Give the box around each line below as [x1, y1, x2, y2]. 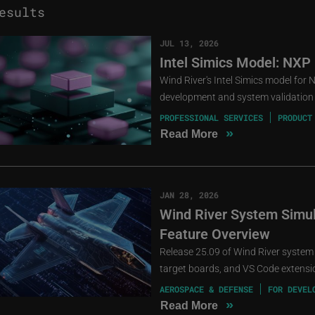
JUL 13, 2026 [159, 37, 219, 49]
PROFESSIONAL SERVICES [159, 112, 263, 123]
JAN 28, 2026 [159, 189, 219, 200]
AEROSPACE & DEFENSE [159, 283, 253, 295]
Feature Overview [159, 224, 270, 243]
